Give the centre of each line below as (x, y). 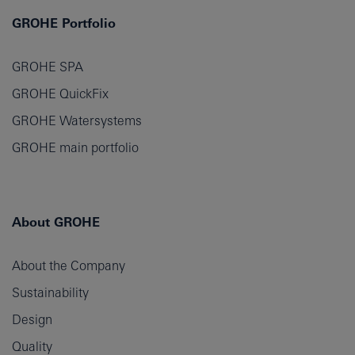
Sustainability (50, 292)
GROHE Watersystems (77, 120)
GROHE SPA (48, 66)
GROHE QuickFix (60, 93)
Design (32, 319)
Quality (32, 346)
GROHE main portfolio (75, 147)
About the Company (69, 265)
